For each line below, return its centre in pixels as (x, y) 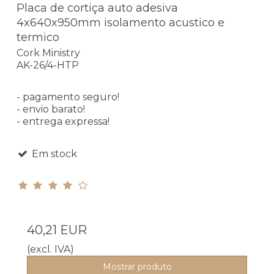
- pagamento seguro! (68, 97)
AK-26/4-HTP (48, 65)
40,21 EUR (57, 230)
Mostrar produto (137, 267)
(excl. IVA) (50, 250)
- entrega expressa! (63, 122)
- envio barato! (51, 109)
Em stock (53, 154)
